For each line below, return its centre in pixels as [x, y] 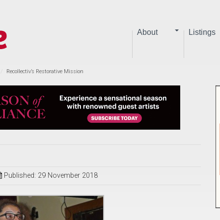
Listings [202, 32]
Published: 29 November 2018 [51, 176]
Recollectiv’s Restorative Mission [45, 71]
